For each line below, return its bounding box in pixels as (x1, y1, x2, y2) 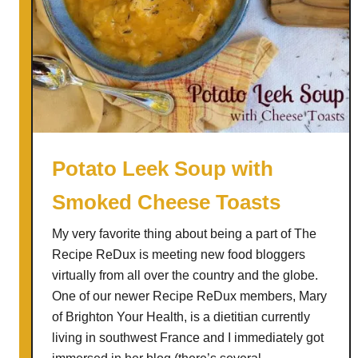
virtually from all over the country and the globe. (52, 268, 318, 282)
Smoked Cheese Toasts (52, 190, 280, 214)
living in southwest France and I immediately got (52, 331, 324, 344)
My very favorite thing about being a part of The (52, 227, 316, 241)
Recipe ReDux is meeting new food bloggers (52, 248, 305, 261)
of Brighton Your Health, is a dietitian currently (52, 310, 310, 324)
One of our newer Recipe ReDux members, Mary (52, 289, 327, 303)
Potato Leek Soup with (52, 157, 273, 181)
